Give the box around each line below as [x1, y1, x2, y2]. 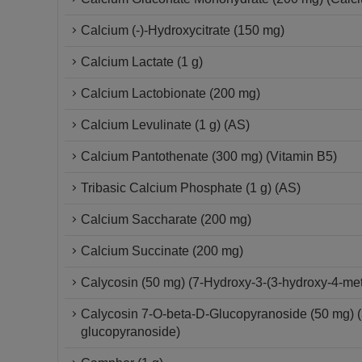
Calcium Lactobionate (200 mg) [81, 86, 260, 100]
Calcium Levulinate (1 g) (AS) [81, 118, 250, 132]
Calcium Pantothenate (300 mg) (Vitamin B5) [81, 149, 337, 163]
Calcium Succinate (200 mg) [81, 244, 243, 258]
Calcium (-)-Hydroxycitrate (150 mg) [81, 23, 284, 37]
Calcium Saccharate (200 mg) [81, 213, 251, 226]
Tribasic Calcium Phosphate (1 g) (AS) [81, 181, 301, 195]
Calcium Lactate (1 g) [81, 55, 203, 69]
